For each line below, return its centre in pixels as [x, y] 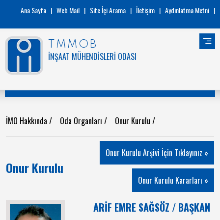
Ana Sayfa [33, 10]
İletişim [145, 10]
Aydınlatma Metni [187, 10]
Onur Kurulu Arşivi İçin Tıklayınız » [157, 153]
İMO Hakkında [27, 121]
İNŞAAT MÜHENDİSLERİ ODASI [92, 56]
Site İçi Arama [108, 10]
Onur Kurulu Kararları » [173, 180]
